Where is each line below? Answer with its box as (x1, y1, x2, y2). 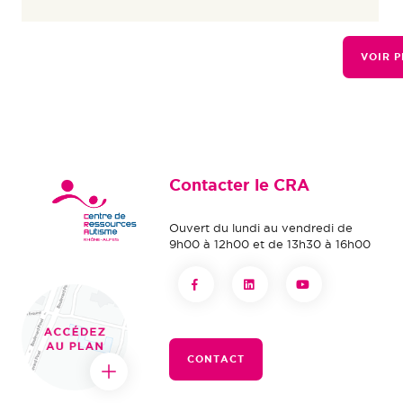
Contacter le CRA (169, 175, 310, 193)
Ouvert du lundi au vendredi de (169, 221, 354, 235)
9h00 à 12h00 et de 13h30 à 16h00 (169, 237, 372, 251)
